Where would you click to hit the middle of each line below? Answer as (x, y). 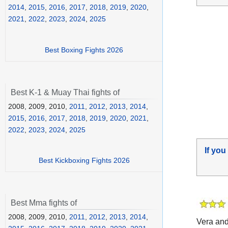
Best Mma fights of (44, 203)
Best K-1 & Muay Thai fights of (65, 92)
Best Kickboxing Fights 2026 (84, 161)
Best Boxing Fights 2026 (84, 50)
